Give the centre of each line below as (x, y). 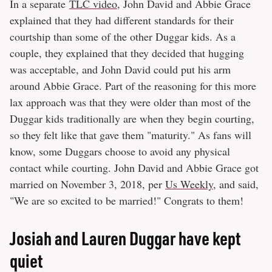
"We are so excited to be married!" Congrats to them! (127, 201)
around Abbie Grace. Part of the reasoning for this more (133, 86)
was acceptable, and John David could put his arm (120, 70)
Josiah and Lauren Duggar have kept (125, 238)
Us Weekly (189, 184)
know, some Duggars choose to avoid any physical (120, 151)
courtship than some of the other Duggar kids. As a (123, 37)
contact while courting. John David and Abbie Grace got (134, 168)
